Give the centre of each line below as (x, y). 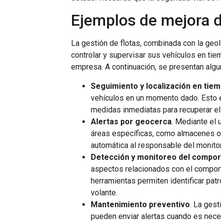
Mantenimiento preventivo (141, 204)
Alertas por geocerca (131, 121)
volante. (104, 192)
